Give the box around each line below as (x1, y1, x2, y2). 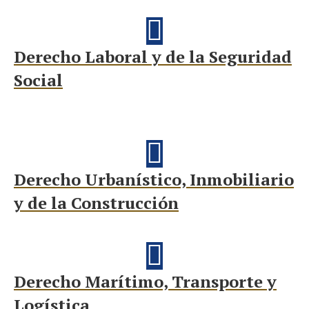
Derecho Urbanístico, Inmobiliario (14, 168, 294, 190)
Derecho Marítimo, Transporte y (14, 270, 277, 292)
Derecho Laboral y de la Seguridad (14, 46, 292, 68)
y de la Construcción (14, 192, 179, 214)
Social (14, 69, 63, 91)
